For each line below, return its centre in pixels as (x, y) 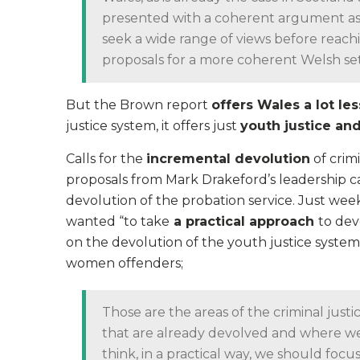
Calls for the (106, 159)
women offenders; (125, 263)
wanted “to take (118, 221)
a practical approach (244, 221)
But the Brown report (139, 105)
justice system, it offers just (153, 126)
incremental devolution (228, 159)
